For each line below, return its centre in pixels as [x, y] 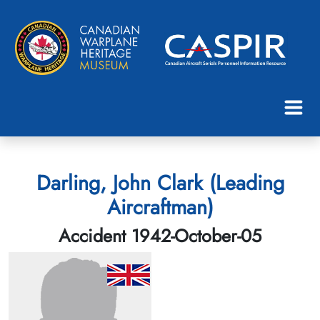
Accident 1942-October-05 [160, 235]
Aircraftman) [160, 207]
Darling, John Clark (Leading [160, 182]
